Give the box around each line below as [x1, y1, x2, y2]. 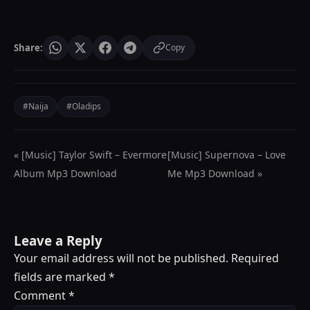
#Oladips [66, 100, 101, 112]
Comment [14, 287, 69, 303]
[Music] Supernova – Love [167, 147, 286, 161]
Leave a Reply [14, 231, 102, 249]
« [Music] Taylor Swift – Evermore [14, 147, 167, 161]
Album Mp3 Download [14, 166, 117, 180]
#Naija [23, 100, 48, 112]
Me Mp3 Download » [167, 166, 263, 180]
